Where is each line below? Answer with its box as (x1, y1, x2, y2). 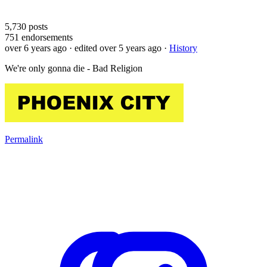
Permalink (5, 133, 43, 144)
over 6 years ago (5, 42, 67, 53)
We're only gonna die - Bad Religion (5, 63, 142, 73)
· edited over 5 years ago (69, 42, 162, 53)
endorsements (19, 32, 73, 42)
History (169, 42, 197, 53)
